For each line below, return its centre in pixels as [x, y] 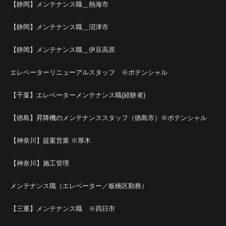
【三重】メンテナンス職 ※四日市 [63, 209]
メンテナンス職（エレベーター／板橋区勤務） [79, 186]
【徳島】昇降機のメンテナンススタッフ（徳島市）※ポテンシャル [108, 118]
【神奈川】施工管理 [40, 163]
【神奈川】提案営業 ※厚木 [50, 140]
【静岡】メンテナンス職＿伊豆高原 [63, 50]
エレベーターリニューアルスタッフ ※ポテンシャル [89, 72]
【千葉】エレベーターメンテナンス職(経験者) [78, 95]
